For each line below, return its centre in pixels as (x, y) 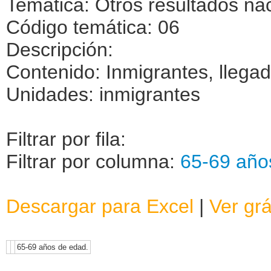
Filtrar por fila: (66, 139)
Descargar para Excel (100, 206)
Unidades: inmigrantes (103, 94)
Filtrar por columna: (93, 161)
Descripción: (60, 49)
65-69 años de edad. (53, 247)
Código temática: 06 (93, 27)
